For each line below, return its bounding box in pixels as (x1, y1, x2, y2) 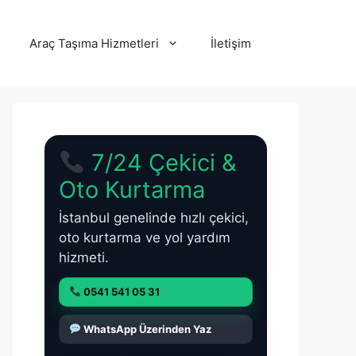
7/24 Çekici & (85, 149, 238, 176)
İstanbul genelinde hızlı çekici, (59, 210, 249, 226)
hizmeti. (59, 250, 109, 265)
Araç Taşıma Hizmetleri (29, 36, 159, 51)
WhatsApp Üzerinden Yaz (80, 323, 211, 335)
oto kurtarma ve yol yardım (59, 230, 230, 246)
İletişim (211, 36, 251, 51)
